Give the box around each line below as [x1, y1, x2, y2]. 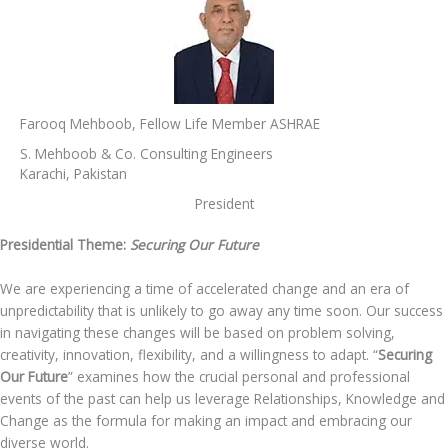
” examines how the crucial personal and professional [68, 367, 410, 386]
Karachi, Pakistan [20, 164, 127, 184]
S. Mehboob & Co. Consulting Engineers [20, 144, 273, 164]
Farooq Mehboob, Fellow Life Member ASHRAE [20, 114, 320, 134]
